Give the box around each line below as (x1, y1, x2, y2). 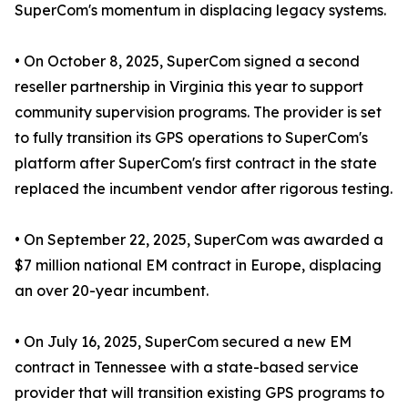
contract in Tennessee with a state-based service (15, 358, 359, 377)
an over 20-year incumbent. (15, 281, 209, 301)
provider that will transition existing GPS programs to (15, 383, 384, 403)
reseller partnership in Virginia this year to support (15, 77, 363, 97)
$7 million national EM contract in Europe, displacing (15, 256, 382, 275)
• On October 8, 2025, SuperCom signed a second (15, 52, 360, 71)
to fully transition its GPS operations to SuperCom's (15, 128, 368, 148)
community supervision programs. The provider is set (15, 103, 382, 122)
